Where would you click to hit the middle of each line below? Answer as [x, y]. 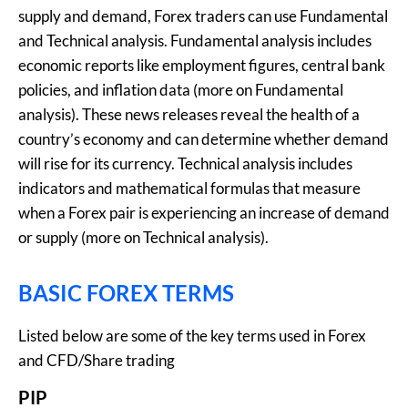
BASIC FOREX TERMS [126, 293]
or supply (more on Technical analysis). [143, 237]
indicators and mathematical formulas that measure [189, 188]
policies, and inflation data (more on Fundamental [181, 89]
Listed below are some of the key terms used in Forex [192, 336]
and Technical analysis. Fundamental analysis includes [195, 40]
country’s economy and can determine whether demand [204, 138]
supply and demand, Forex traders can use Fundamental [203, 15]
